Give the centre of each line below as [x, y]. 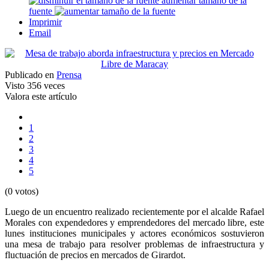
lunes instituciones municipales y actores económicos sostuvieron [134, 234]
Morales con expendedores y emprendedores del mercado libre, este [134, 223]
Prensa [69, 75]
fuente [41, 11]
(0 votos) [22, 192]
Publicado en [29, 75]
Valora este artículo [41, 97]
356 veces [45, 86]
